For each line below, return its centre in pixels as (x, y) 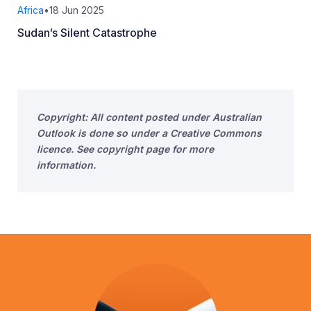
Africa (31, 10)
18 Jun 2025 (77, 10)
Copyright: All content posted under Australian (149, 117)
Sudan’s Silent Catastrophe (87, 33)
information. (66, 165)
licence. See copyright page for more (125, 149)
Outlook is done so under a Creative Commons (149, 133)
